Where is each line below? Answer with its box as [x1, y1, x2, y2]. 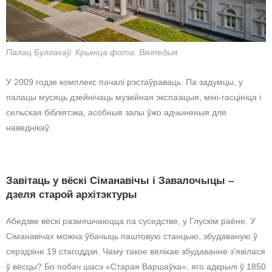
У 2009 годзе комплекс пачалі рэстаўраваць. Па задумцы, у [6, 77, 243, 87]
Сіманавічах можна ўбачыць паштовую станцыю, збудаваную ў [6, 231, 257, 242]
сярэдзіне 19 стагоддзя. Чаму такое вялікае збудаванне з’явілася [6, 246, 265, 257]
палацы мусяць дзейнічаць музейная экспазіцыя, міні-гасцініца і [6, 92, 261, 103]
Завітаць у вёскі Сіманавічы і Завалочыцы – [6, 175, 234, 187]
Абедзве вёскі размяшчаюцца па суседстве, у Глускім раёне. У [6, 216, 256, 226]
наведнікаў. [6, 123, 51, 133]
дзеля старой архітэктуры [6, 189, 137, 201]
